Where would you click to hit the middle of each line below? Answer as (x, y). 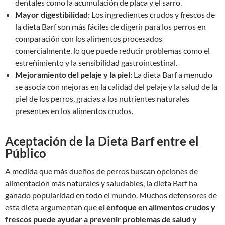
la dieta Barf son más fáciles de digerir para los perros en (110, 26)
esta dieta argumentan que (52, 207)
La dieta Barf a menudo (172, 75)
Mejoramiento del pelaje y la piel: (74, 75)
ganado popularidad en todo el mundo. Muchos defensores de (111, 195)
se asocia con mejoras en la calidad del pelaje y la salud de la (116, 87)
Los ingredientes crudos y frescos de (152, 14)
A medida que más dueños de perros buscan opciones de (101, 171)
